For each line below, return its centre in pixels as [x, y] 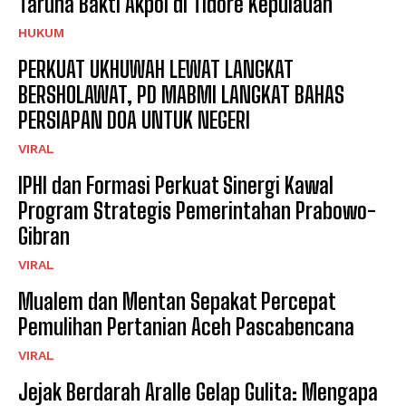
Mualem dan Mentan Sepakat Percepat [177, 301]
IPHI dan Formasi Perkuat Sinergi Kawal [176, 185]
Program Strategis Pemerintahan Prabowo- [197, 210]
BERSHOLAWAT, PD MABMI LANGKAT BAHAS [181, 94]
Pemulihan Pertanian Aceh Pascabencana [186, 326]
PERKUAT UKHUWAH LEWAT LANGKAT [156, 69]
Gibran [44, 236]
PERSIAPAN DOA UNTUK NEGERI [139, 120]
